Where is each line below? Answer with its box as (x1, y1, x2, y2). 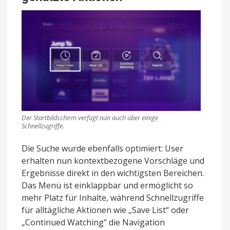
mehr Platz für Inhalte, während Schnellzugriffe (22, 192, 204, 204)
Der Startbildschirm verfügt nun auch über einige (22, 113, 158, 123)
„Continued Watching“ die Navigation (22, 217, 165, 228)
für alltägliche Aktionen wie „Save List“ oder (22, 204, 189, 216)
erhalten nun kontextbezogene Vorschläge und (22, 155, 204, 167)
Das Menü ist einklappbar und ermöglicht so (22, 180, 193, 191)
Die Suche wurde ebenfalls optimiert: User (22, 143, 183, 155)
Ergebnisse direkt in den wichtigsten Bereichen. (22, 167, 204, 179)
